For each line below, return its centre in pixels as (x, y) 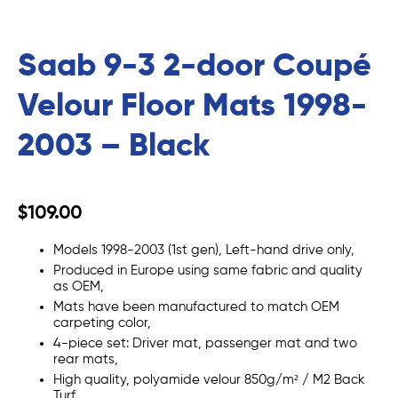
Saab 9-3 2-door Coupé (195, 66)
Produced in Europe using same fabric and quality (208, 270)
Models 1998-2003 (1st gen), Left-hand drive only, (204, 250)
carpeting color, (102, 322)
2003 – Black (114, 146)
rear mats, (86, 359)
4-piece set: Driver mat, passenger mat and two (205, 343)
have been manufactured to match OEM (214, 306)
